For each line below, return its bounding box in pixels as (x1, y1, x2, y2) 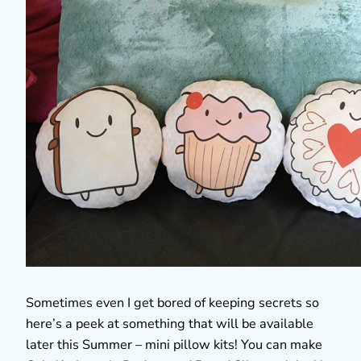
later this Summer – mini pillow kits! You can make (26, 335, 322, 354)
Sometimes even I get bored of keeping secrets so (26, 293, 319, 312)
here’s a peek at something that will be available (26, 314, 313, 333)
